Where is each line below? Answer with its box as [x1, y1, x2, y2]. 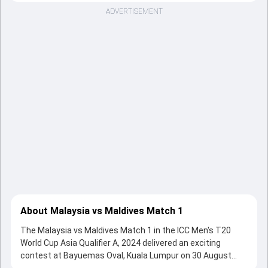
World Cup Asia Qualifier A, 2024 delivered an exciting [20, 238, 221, 248]
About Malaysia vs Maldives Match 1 [20, 205, 183, 217]
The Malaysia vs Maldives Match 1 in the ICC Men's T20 [20, 226, 231, 235]
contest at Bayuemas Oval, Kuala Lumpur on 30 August [20, 251, 232, 260]
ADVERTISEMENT [105, 7, 163, 16]
